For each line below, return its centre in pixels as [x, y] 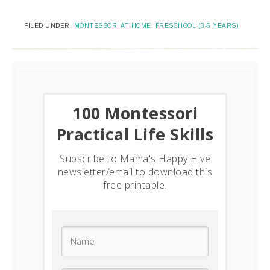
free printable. [135, 185]
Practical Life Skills [135, 134]
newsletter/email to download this [135, 171]
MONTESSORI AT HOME [112, 25]
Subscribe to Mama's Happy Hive [135, 158]
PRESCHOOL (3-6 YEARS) [197, 25]
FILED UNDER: [49, 25]
